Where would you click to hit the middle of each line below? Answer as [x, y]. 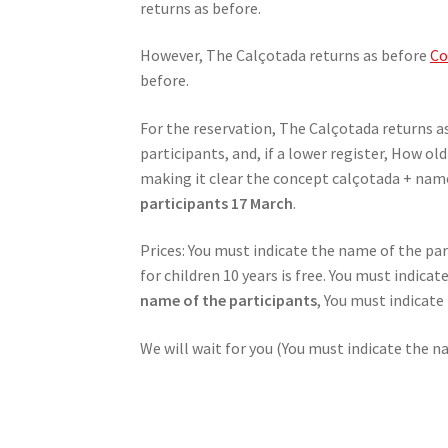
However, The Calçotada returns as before [285, 55]
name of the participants [229, 300]
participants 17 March [217, 202]
